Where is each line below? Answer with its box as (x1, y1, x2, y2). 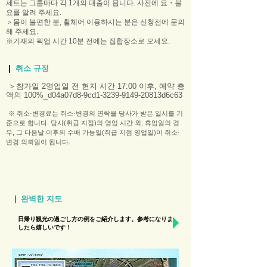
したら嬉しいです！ (18, 224, 72, 231)
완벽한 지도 (21, 194, 62, 203)
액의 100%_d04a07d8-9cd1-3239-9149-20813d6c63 (6, 91, 182, 100)
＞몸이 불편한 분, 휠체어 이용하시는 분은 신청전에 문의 (6, 18, 185, 26)
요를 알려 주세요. (6, 8, 61, 17)
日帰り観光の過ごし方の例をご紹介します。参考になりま (18, 216, 173, 222)
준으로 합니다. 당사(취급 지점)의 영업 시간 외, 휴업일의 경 (6, 119, 179, 126)
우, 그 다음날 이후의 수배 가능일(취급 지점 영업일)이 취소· (6, 129, 180, 136)
